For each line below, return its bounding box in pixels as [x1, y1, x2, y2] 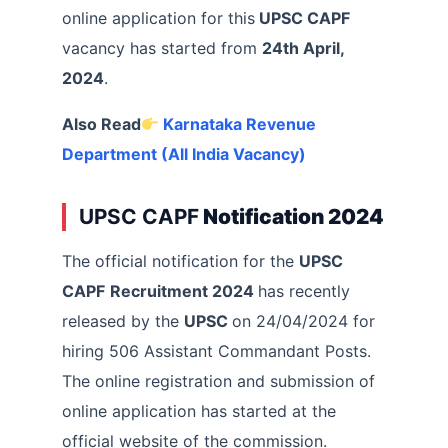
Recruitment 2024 [110, 281, 258, 302]
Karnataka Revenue [163, 114, 317, 135]
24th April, [262, 38, 344, 59]
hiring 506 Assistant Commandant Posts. [62, 341, 371, 362]
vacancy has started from [62, 38, 262, 59]
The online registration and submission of [62, 371, 375, 392]
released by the [62, 311, 184, 332]
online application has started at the [62, 401, 336, 422]
